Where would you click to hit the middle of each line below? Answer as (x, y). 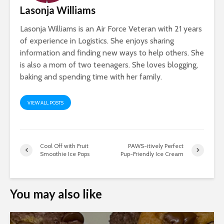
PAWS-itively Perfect (156, 146)
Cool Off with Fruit (64, 146)
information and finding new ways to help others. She (112, 53)
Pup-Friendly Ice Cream (152, 154)
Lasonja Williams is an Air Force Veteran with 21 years (111, 29)
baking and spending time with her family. (91, 77)
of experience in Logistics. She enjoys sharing (97, 41)
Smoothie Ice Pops (65, 154)
